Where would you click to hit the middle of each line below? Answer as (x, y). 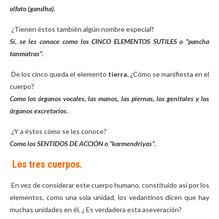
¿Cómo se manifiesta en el (170, 74)
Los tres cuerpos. (47, 164)
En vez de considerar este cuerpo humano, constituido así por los (110, 185)
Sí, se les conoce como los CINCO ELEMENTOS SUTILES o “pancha (109, 41)
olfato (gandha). (33, 9)
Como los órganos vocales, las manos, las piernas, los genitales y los (109, 99)
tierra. (119, 74)
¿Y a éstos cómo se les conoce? (59, 131)
